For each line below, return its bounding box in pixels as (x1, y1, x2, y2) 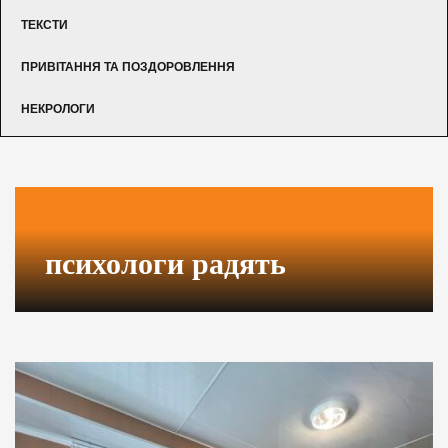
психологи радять (45, 246, 286, 280)
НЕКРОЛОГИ (21, 101, 95, 116)
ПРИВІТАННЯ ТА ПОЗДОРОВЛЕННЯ (21, 59, 235, 74)
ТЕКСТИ (21, 17, 68, 32)
